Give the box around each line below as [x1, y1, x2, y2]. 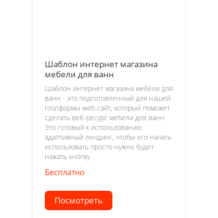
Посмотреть [54, 194, 103, 206]
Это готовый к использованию [45, 122, 142, 132]
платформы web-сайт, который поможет [45, 103, 170, 112]
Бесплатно [45, 166, 85, 178]
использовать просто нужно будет [45, 142, 154, 151]
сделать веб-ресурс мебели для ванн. [45, 112, 166, 122]
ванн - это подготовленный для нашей [45, 93, 170, 103]
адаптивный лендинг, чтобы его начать [45, 132, 172, 142]
